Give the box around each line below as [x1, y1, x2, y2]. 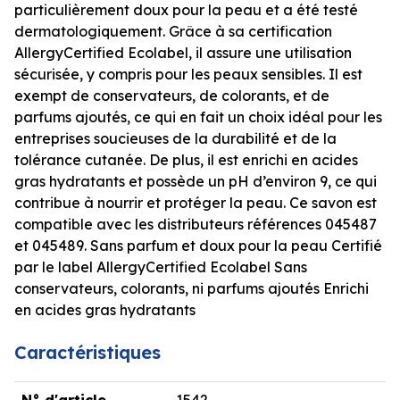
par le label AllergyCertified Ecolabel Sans [14, 257, 307, 276]
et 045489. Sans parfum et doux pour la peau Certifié [14, 236, 382, 254]
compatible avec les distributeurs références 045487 [14, 214, 377, 233]
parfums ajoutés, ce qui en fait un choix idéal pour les [14, 107, 382, 126]
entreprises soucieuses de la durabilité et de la [14, 129, 337, 147]
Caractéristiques [14, 340, 161, 363]
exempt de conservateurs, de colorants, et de [14, 86, 329, 104]
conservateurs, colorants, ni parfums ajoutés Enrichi [14, 279, 369, 297]
